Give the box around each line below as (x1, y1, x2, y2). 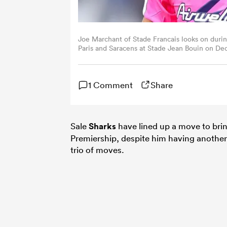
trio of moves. (70, 144, 124, 155)
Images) (78, 52, 103, 62)
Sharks (89, 120, 116, 132)
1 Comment (88, 79, 133, 90)
